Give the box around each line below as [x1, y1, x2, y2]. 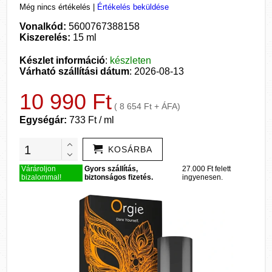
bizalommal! [21, 173, 61, 182]
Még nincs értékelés [19, 2, 90, 12]
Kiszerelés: [19, 32, 73, 42]
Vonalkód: [19, 21, 69, 32]
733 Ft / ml [69, 115, 114, 125]
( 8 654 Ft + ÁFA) [114, 101, 180, 111]
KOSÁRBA [108, 144, 152, 154]
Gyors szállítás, [84, 165, 138, 173]
